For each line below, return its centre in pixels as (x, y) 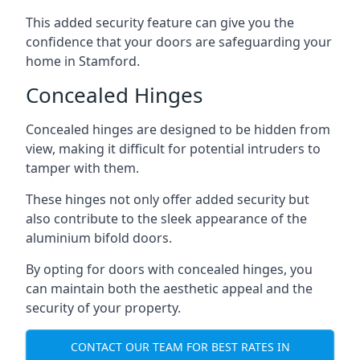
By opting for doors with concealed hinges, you (169, 269)
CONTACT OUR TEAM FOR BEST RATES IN (180, 346)
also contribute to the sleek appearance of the (166, 219)
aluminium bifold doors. (99, 238)
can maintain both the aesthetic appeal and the (169, 288)
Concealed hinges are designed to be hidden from (178, 129)
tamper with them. (82, 168)
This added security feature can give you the (160, 22)
